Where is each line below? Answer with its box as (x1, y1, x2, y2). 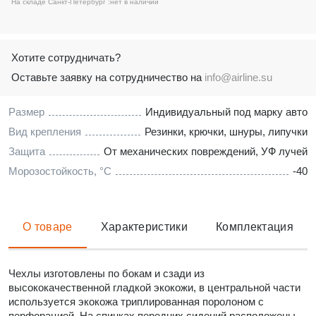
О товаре (23, 221, 73, 233)
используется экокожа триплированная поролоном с (8, 295, 264, 308)
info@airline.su (205, 71, 272, 83)
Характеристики (100, 221, 188, 233)
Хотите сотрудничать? (11, 51, 121, 63)
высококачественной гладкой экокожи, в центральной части (8, 281, 300, 293)
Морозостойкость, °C (8, 165, 111, 177)
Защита (8, 145, 45, 157)
